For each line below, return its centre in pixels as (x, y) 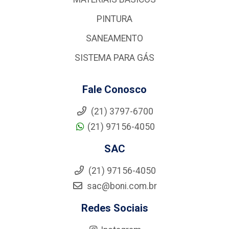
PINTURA (114, 19)
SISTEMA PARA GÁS (114, 58)
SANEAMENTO (114, 39)
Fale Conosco (114, 90)
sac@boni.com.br (121, 186)
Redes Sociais (114, 208)
